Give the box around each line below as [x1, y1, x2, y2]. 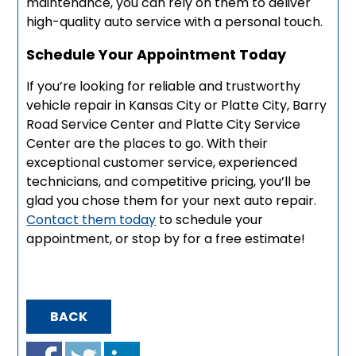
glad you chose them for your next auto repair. [26, 191, 317, 210]
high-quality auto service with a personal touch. [26, 12, 323, 31]
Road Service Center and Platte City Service [26, 114, 301, 133]
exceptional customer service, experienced [26, 153, 298, 172]
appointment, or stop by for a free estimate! [26, 229, 306, 248]
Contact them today [26, 210, 157, 229]
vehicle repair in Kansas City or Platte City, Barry [26, 95, 327, 114]
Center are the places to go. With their [26, 133, 269, 153]
